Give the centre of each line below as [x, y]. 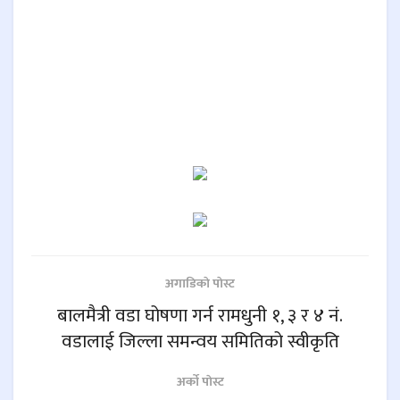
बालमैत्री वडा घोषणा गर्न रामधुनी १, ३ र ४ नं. [200, 316]
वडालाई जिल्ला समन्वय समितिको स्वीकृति [200, 342]
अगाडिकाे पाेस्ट [200, 284]
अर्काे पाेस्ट [200, 382]
